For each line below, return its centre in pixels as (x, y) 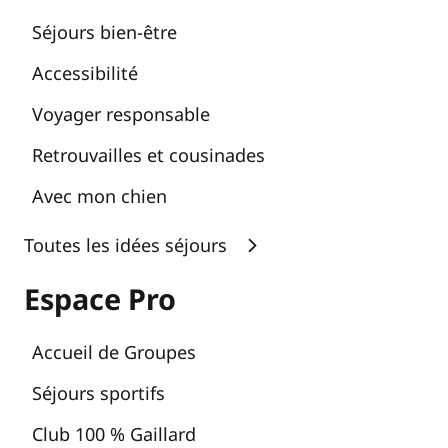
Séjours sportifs (98, 392)
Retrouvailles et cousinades (148, 154)
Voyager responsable (121, 113)
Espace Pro (100, 298)
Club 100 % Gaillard (114, 433)
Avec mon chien (99, 195)
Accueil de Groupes (114, 351)
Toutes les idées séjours (125, 244)
